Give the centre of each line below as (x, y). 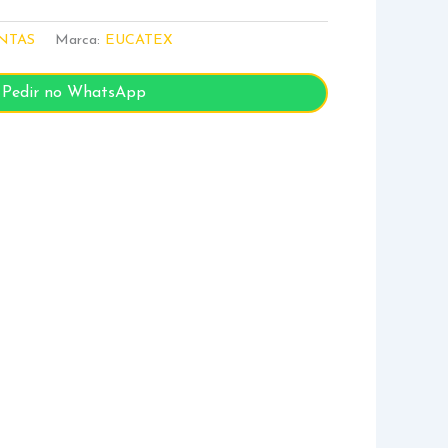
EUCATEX (139, 40)
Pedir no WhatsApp (74, 93)
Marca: (80, 40)
